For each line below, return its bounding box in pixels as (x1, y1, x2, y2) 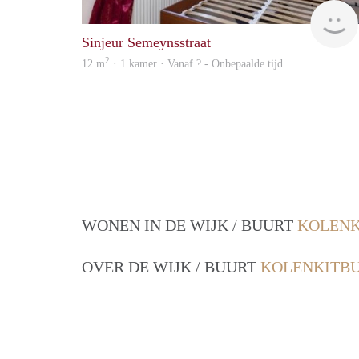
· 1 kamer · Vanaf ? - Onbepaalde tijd (110, 58, 283, 71)
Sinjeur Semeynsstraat (82, 34, 211, 51)
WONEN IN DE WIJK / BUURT (82, 216, 297, 235)
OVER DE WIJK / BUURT (82, 258, 260, 276)
